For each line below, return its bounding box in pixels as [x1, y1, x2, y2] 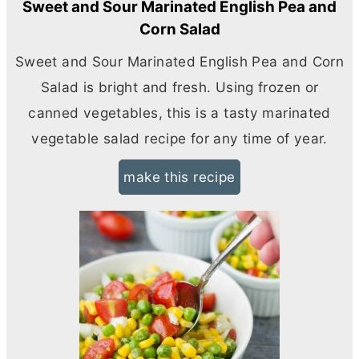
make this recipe [123, 167, 236, 185]
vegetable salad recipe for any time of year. [31, 129, 328, 147]
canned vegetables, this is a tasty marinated [28, 103, 331, 121]
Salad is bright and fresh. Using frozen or [40, 78, 319, 95]
